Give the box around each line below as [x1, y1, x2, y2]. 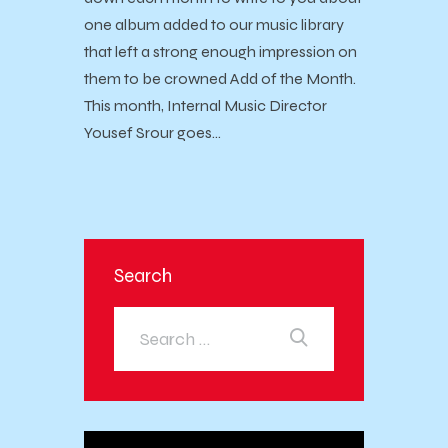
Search [114, 264, 172, 288]
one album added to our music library [84, 15, 344, 35]
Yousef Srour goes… [84, 123, 221, 143]
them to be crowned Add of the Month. [84, 69, 356, 89]
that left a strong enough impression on [84, 42, 357, 62]
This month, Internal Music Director [84, 96, 327, 116]
